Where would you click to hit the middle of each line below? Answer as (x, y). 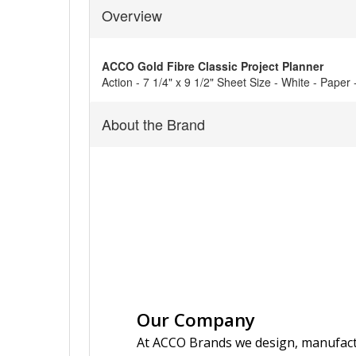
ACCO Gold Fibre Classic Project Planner (213, 66)
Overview (132, 15)
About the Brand (153, 124)
